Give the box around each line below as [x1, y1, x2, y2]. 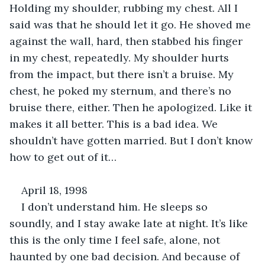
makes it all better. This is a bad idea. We [9, 117, 221, 131]
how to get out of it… [9, 150, 117, 164]
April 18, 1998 [21, 183, 88, 197]
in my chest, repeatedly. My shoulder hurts [9, 50, 232, 64]
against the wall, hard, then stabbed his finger [9, 34, 245, 48]
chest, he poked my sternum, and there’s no [9, 83, 234, 98]
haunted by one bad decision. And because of [9, 249, 243, 263]
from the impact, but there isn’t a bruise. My [9, 67, 237, 81]
